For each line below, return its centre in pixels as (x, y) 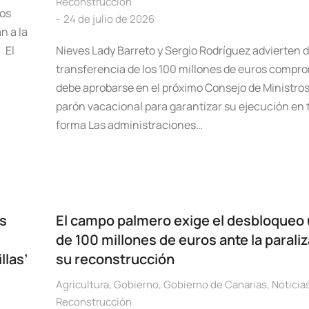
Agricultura (82, 285)
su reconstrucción (115, 259)
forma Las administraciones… (129, 125)
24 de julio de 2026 (109, 19)
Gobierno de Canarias (215, 285)
